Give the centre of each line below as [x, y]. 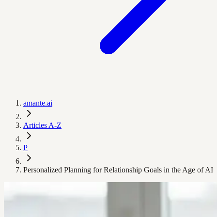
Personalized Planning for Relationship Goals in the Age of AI [118, 170]
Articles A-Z [42, 125]
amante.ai [38, 103]
